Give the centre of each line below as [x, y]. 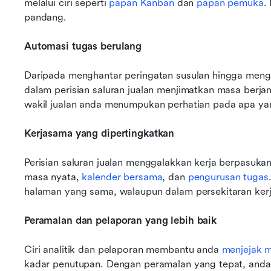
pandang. [45, 17]
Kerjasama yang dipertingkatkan [100, 133]
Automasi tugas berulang [83, 46]
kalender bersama [122, 177]
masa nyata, [53, 177]
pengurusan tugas [228, 177]
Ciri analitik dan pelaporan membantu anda [123, 250]
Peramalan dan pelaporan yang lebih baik [121, 220]
